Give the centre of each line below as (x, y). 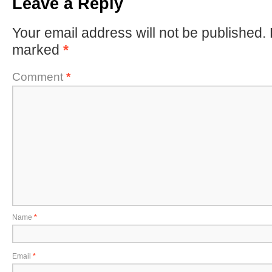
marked (38, 50)
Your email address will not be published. (139, 33)
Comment (39, 77)
